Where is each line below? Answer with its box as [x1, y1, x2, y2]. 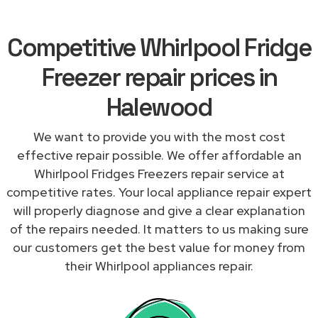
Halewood [106, 91, 212, 123]
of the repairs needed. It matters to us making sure [9, 220, 309, 237]
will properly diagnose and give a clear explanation [13, 202, 305, 219]
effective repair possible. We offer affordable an [16, 146, 302, 163]
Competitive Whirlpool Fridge [7, 31, 311, 63]
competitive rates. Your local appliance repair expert [6, 183, 312, 200]
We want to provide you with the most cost [33, 128, 285, 145]
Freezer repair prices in [41, 61, 277, 93]
